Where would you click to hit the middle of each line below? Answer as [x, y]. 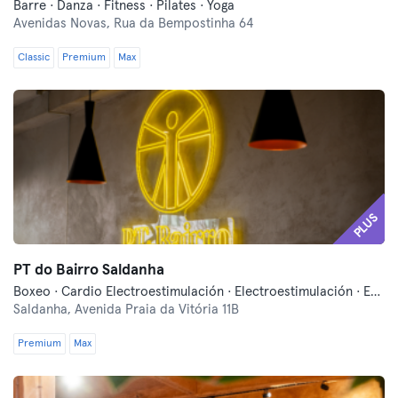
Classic [34, 58]
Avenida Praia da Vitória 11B [157, 310]
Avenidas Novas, [64, 24]
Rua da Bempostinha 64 [183, 24]
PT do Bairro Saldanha [89, 271]
